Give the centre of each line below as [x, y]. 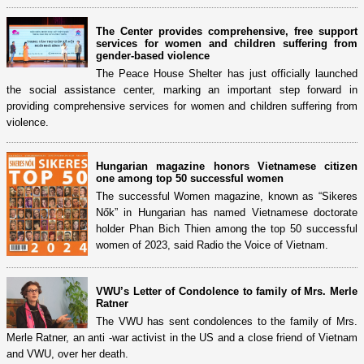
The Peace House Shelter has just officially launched [227, 73]
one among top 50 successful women [190, 178]
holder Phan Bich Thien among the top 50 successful [227, 228]
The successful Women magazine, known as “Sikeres [227, 196]
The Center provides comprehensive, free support [227, 31]
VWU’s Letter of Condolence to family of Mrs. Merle [227, 292]
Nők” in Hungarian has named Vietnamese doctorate [227, 212]
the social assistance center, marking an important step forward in [182, 89]
